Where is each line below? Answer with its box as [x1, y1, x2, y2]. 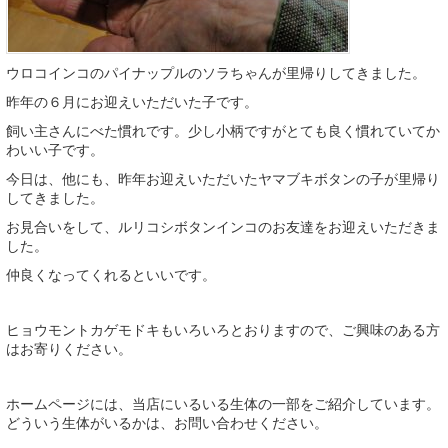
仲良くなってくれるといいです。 [6, 266, 216, 283]
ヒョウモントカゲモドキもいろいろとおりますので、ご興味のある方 [6, 321, 440, 338]
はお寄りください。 [6, 340, 132, 357]
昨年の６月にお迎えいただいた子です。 [6, 93, 258, 110]
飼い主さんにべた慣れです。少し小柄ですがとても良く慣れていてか [6, 122, 440, 139]
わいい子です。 [6, 141, 104, 158]
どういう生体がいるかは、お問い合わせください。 [6, 414, 328, 431]
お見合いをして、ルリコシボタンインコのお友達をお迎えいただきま [6, 218, 440, 235]
